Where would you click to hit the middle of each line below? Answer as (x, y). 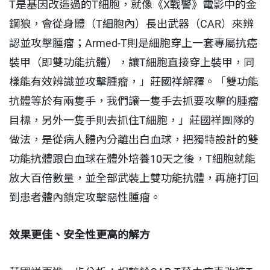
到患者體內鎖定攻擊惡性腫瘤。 (86, 198)
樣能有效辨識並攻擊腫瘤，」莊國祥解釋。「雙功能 (134, 82)
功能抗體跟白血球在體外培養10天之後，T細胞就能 (132, 159)
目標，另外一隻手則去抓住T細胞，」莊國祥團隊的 (132, 121)
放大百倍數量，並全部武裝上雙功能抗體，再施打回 (134, 178)
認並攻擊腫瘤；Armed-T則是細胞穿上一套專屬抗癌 (133, 43)
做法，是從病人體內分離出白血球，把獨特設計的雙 (134, 140)
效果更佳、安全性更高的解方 (81, 235)
